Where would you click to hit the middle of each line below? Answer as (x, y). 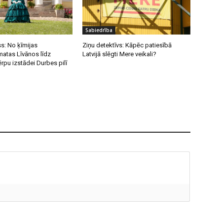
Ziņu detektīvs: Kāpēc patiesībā (127, 45)
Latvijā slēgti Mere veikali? (120, 54)
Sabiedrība (99, 30)
